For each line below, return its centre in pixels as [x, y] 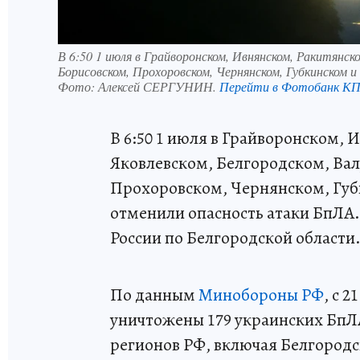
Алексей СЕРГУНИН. [159, 86]
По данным [154, 295]
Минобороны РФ [261, 295]
